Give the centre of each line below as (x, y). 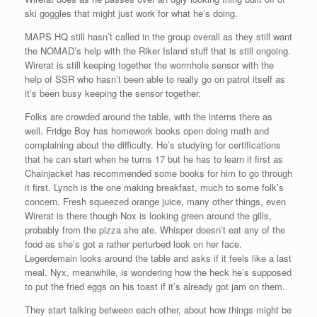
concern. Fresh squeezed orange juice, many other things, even (155, 202)
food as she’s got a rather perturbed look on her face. (133, 244)
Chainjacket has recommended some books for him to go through (158, 173)
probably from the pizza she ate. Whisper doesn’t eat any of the (155, 230)
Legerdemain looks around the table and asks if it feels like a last (158, 258)
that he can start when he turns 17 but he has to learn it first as (154, 159)
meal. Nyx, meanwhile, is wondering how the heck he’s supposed (158, 272)
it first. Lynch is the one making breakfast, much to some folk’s (154, 188)
